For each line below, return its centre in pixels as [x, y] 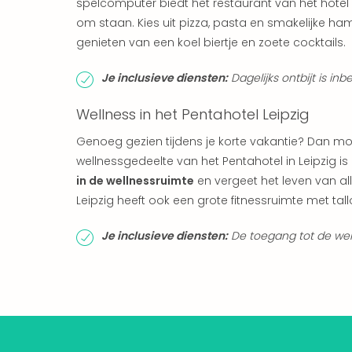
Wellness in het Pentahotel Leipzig [193, 114]
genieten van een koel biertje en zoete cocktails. [211, 42]
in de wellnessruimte [135, 180]
